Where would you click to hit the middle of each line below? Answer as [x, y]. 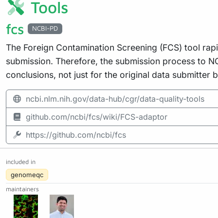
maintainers [22, 189]
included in [21, 162]
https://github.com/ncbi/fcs [76, 135]
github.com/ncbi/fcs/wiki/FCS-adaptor [97, 117]
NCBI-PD [45, 28]
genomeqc [27, 174]
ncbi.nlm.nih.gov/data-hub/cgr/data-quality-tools [115, 99]
